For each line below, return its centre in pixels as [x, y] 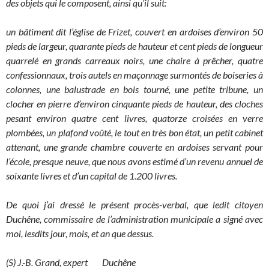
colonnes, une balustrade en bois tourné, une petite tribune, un [134, 89]
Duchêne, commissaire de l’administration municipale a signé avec [134, 219]
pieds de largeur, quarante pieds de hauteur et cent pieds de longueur [134, 46]
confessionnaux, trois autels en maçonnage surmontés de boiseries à [134, 75]
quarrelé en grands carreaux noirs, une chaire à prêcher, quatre [134, 61]
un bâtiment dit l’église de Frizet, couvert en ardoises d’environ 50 [134, 32]
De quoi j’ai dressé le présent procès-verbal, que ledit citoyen [134, 205]
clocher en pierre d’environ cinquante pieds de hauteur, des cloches [134, 104]
